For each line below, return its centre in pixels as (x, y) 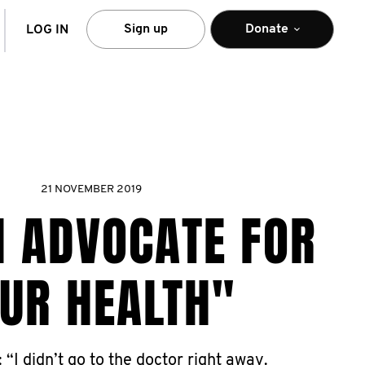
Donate (266, 29)
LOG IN (47, 30)
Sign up (146, 29)
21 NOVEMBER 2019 (91, 189)
